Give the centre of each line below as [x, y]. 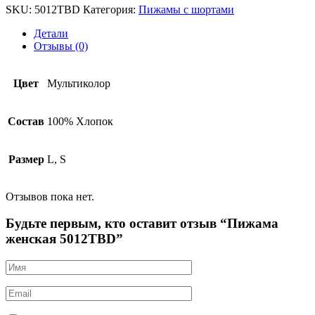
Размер [26, 159]
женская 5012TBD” [64, 239]
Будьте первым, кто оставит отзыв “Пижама [142, 224]
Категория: [109, 9]
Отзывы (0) [61, 46]
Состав [26, 121]
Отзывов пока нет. [50, 196]
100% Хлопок [80, 121]
